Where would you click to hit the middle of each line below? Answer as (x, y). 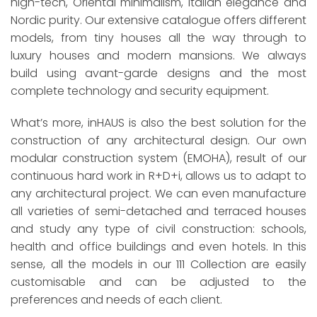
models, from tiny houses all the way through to (158, 38)
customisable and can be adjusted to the (158, 282)
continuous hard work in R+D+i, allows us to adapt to (158, 176)
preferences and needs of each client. (116, 300)
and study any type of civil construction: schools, (158, 229)
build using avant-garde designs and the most (158, 73)
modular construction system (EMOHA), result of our (158, 158)
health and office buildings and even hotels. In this (158, 247)
